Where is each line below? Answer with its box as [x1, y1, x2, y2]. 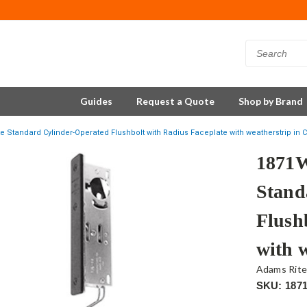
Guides [80, 95, 112, 107]
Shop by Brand [238, 95, 303, 107]
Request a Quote [136, 95, 214, 107]
